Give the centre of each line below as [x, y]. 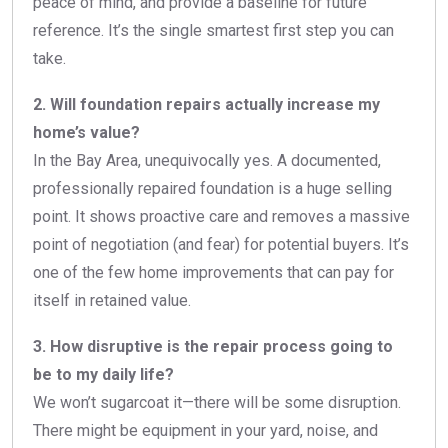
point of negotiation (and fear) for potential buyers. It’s [221, 245]
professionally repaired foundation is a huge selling [212, 189]
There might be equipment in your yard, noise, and [205, 431]
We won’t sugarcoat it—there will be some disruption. [217, 403]
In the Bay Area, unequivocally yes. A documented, [207, 161]
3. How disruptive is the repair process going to [213, 347]
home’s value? [86, 133]
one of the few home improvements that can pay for [213, 273]
